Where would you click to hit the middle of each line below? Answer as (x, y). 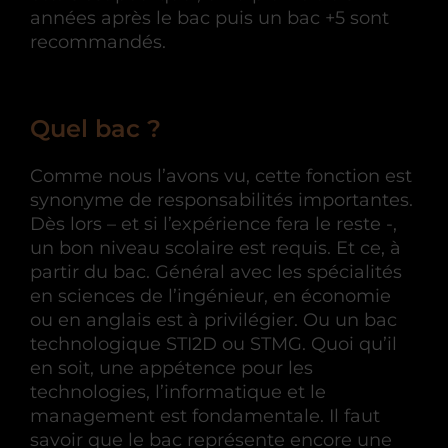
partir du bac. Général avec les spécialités (216, 271)
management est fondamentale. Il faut (205, 415)
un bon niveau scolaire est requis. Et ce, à (215, 247)
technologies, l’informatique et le (178, 391)
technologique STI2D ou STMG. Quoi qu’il (213, 343)
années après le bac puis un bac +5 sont (209, 17)
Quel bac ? (95, 128)
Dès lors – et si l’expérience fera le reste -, (213, 223)
